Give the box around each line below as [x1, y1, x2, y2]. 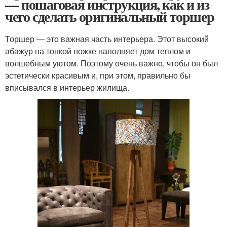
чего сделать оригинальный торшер [5, 6, 214, 27]
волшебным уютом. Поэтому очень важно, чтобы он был [5, 57, 218, 69]
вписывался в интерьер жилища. [5, 82, 129, 93]
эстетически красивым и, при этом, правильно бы [5, 69, 191, 81]
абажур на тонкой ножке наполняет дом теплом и [5, 45, 191, 57]
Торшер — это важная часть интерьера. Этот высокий [5, 33, 209, 45]
